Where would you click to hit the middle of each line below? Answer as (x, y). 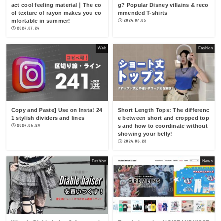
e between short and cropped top (164, 118)
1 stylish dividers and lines (48, 118)
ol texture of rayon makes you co (56, 13)
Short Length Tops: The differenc (164, 110)
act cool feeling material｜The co (56, 5)
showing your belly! (145, 133)
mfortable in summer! (41, 21)
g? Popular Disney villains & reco (163, 5)
